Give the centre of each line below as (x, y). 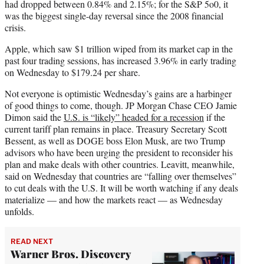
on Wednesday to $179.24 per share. (72, 72)
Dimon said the (34, 117)
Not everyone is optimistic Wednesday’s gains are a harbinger (118, 93)
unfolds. (19, 211)
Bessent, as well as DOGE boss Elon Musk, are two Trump (115, 140)
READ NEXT (32, 241)
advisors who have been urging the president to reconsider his (119, 152)
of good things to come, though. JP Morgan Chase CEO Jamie (121, 105)
